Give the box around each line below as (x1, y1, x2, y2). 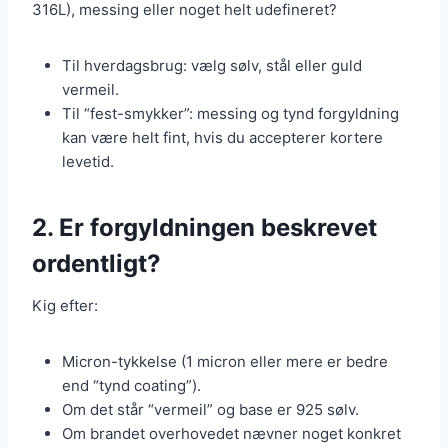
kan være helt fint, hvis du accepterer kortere (62, 128, 383, 148)
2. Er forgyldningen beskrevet (32, 213, 377, 243)
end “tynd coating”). (62, 376, 201, 396)
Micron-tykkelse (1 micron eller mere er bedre (62, 352, 388, 372)
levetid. (62, 152, 114, 172)
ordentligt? (32, 249, 161, 279)
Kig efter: (32, 296, 98, 316)
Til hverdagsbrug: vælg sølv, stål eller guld (62, 56, 362, 76)
